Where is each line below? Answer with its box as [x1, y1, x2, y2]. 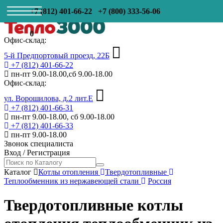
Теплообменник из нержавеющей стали [4, 177, 141, 185]
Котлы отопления [38, 168, 100, 176]
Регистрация [27, 148, 70, 157]
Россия [148, 177, 171, 185]
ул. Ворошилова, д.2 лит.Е [4, 94, 93, 103]
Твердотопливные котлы [4, 196, 183, 215]
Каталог [4, 168, 31, 176]
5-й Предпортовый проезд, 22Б [4, 51, 110, 60]
